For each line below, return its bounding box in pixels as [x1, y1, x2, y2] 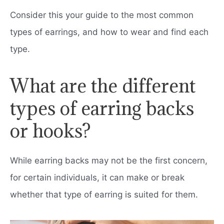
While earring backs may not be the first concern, [10, 155, 207, 165]
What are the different [10, 73, 195, 97]
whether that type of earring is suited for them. [10, 189, 198, 199]
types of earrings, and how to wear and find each [10, 26, 208, 37]
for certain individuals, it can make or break [10, 172, 184, 182]
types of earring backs [10, 95, 194, 120]
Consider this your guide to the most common [10, 9, 193, 20]
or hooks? [10, 118, 91, 142]
